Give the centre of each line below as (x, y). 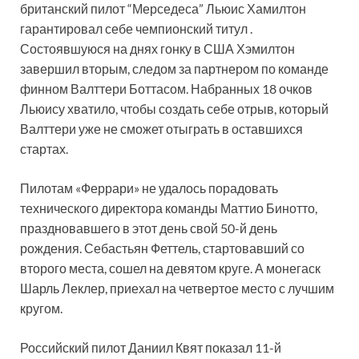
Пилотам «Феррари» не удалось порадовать (149, 188)
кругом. (41, 309)
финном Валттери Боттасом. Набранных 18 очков (166, 89)
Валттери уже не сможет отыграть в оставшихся (161, 129)
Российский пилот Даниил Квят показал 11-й (151, 348)
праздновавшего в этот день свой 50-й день (149, 228)
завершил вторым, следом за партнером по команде (174, 69)
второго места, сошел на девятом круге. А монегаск (170, 268)
